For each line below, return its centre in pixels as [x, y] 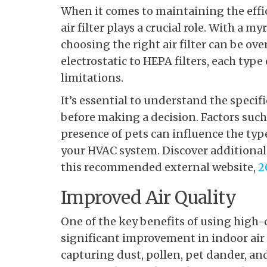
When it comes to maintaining [142, 11]
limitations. [92, 78]
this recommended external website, [159, 167]
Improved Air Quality [148, 198]
